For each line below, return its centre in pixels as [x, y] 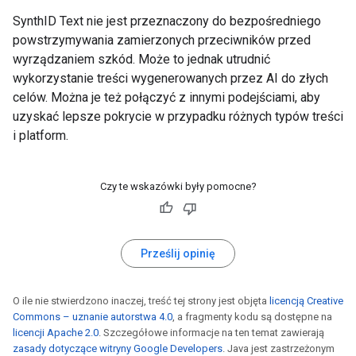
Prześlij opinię [178, 254]
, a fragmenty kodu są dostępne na [252, 317]
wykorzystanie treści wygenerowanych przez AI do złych [170, 79]
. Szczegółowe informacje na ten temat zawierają [211, 333]
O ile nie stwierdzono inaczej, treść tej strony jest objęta [141, 301]
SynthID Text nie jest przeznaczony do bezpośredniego [167, 21]
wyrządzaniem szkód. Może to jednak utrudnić [141, 60]
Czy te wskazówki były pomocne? [178, 187]
